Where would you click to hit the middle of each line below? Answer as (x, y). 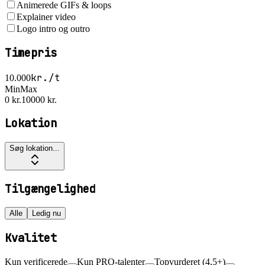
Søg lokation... (35, 148)
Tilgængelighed (50, 189)
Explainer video (46, 17)
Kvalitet (31, 238)
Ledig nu (46, 214)
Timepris (31, 53)
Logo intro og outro (53, 29)
